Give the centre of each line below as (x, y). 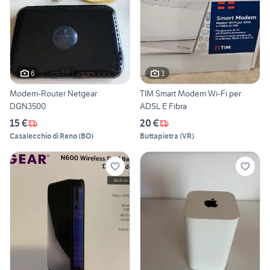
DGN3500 (28, 106)
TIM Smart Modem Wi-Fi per (190, 94)
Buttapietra (159, 136)
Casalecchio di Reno (43, 136)
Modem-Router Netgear (53, 94)
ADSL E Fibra (163, 106)
